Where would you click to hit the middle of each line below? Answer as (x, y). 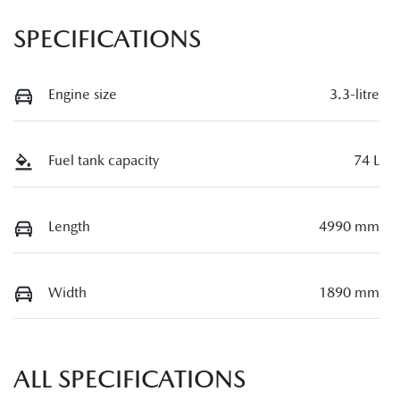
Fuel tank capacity (104, 161)
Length (69, 226)
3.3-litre (354, 95)
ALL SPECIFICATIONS (129, 379)
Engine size (83, 95)
